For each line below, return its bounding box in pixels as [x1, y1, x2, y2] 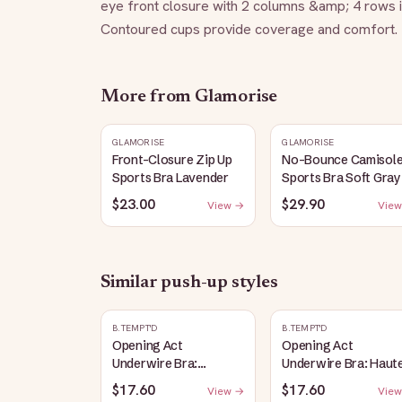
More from [100, 88, 195, 106]
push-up [161, 274, 229, 292]
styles [228, 274, 278, 292]
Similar [100, 274, 162, 292]
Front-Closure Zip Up [112, 152, 232, 168]
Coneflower [112, 373, 181, 389]
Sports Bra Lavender [112, 170, 229, 186]
